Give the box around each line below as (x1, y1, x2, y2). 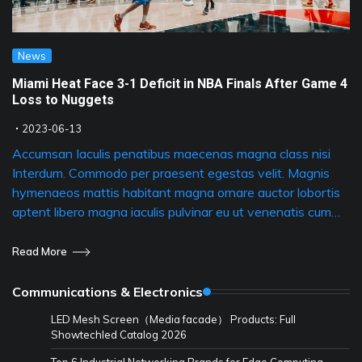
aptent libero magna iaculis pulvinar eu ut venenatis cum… (12, 203, 340, 220)
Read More (12, 245, 67, 259)
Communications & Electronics (12, 283, 203, 300)
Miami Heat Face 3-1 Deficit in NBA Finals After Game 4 (12, 75, 347, 91)
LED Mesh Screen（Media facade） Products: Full (51, 312, 296, 326)
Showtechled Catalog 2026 (51, 327, 187, 341)
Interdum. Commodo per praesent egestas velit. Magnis (12, 164, 330, 181)
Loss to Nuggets (12, 91, 114, 107)
